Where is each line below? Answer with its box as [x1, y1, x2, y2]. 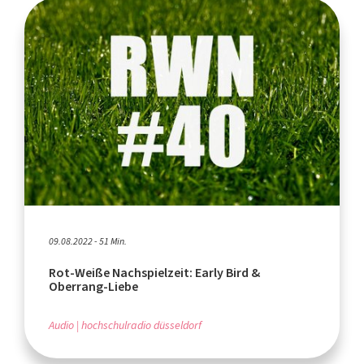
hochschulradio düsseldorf [81, 317, 201, 333]
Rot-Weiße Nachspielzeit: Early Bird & [49, 263, 260, 281]
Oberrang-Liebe [49, 277, 138, 295]
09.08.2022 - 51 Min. [49, 234, 127, 248]
